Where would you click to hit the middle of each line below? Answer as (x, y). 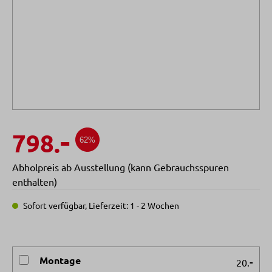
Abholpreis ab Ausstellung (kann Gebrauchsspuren (121, 167)
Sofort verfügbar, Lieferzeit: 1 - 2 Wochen (100, 206)
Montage (60, 260)
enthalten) (35, 182)
